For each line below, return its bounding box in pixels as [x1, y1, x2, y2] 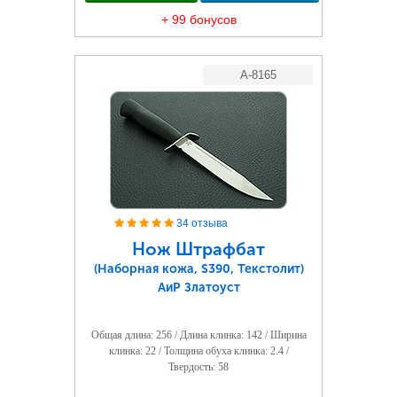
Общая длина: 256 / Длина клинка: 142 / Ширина [90, 329, 307, 341]
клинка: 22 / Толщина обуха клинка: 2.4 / [108, 345, 289, 357]
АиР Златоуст [157, 280, 240, 295]
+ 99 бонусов [160, 12, 237, 27]
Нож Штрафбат [132, 238, 265, 260]
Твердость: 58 [168, 361, 229, 373]
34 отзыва [176, 217, 228, 230]
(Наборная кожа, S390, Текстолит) [93, 261, 304, 276]
